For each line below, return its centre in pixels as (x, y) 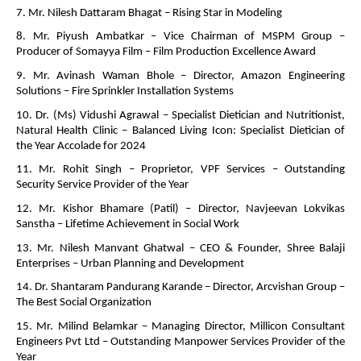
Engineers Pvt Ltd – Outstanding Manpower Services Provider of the (180, 342)
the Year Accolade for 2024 (82, 146)
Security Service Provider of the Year (104, 185)
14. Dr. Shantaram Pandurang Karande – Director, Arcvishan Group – (180, 288)
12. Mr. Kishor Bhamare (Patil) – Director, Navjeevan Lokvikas (180, 210)
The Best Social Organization (85, 303)
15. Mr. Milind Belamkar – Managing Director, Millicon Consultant (180, 327)
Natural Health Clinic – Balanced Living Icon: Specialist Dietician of (180, 131)
